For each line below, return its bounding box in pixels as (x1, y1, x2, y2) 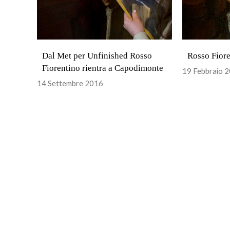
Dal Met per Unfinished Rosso (42, 50, 152, 61)
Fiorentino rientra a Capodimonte (42, 63, 163, 73)
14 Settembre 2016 (37, 78, 103, 88)
